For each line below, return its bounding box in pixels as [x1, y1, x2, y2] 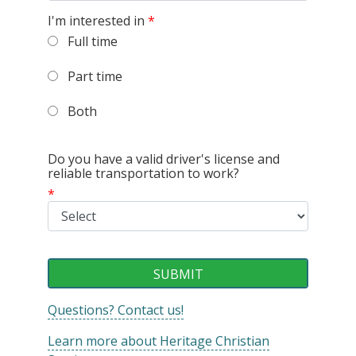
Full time [61, 32, 118, 50]
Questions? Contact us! [48, 300, 184, 319]
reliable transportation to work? [48, 164, 239, 182]
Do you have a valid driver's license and [48, 149, 280, 168]
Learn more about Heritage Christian [48, 331, 269, 350]
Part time [61, 67, 122, 85]
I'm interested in [48, 11, 145, 29]
